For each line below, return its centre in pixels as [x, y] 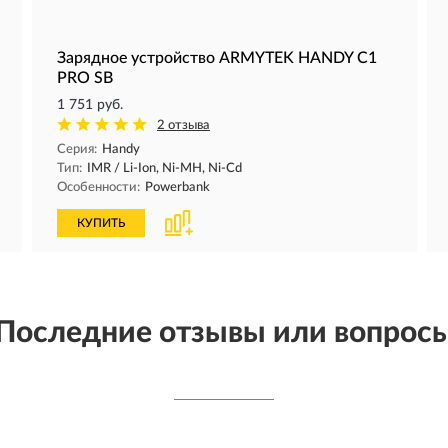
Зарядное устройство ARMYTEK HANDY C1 [217, 58]
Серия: [77, 149]
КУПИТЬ [101, 223]
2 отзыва [183, 125]
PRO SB [85, 78]
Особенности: [98, 187]
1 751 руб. [90, 105]
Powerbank [177, 187]
